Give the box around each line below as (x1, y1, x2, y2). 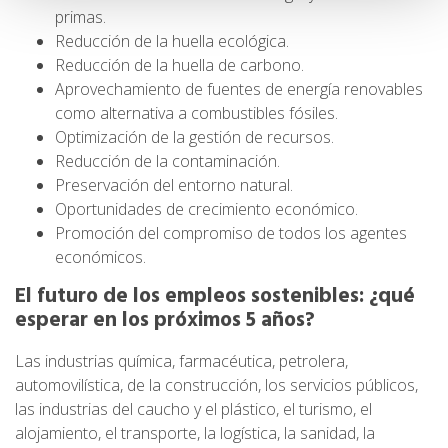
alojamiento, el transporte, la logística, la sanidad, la (15, 422, 375, 445)
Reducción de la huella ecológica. (55, 30, 289, 53)
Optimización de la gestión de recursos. (55, 126, 334, 149)
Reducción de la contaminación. (55, 150, 280, 173)
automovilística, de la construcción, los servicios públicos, (15, 374, 418, 397)
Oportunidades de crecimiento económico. (55, 198, 358, 221)
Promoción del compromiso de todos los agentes (55, 222, 407, 245)
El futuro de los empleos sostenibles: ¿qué (15, 280, 415, 314)
